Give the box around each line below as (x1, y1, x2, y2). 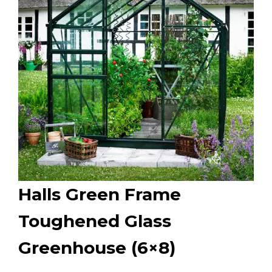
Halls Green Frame (18, 184, 181, 205)
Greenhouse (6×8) (18, 237, 175, 258)
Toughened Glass (18, 211, 171, 231)
